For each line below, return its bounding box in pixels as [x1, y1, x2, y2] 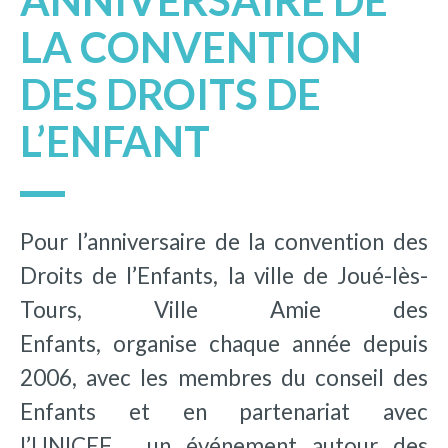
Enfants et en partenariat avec [20, 397, 428, 425]
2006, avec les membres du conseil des [20, 363, 428, 391]
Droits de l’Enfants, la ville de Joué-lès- [20, 261, 428, 289]
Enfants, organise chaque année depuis [20, 329, 428, 357]
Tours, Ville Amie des [20, 295, 428, 323]
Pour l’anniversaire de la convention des [20, 227, 428, 255]
